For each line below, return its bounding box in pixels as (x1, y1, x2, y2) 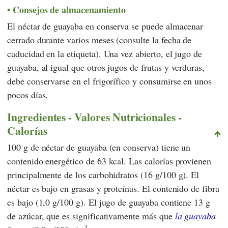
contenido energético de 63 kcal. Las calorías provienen (7, 154, 212, 167)
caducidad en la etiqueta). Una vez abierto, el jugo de (7, 47, 203, 60)
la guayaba (175, 209, 216, 222)
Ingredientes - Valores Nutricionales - (7, 109, 182, 125)
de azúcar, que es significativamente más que (7, 209, 175, 222)
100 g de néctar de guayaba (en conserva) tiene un (7, 140, 191, 153)
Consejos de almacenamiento (12, 3, 126, 16)
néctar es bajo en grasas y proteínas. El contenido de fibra (7, 182, 219, 194)
